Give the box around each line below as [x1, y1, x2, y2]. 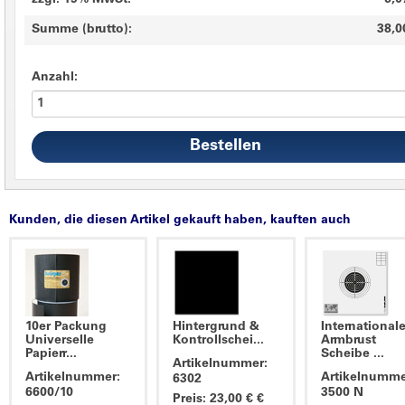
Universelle [25, 334, 94, 348]
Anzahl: [32, 71, 78, 85]
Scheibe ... [320, 348, 384, 362]
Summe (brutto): [32, 24, 132, 37]
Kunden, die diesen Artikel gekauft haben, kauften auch [9, 214, 351, 228]
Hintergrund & [173, 321, 260, 334]
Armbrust [320, 334, 376, 348]
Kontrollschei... [173, 334, 265, 348]
